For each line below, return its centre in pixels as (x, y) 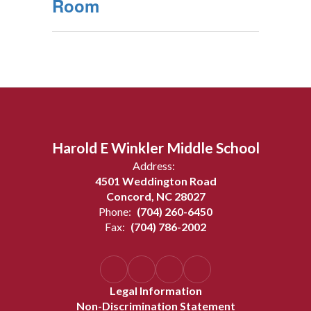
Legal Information (155, 291)
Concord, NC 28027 (155, 196)
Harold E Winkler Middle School (155, 148)
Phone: (115, 211)
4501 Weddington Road (155, 181)
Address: (154, 166)
